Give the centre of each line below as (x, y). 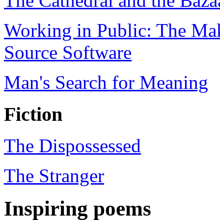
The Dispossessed (72, 146)
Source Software (68, 53)
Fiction (33, 114)
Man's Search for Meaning (106, 82)
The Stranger (54, 176)
